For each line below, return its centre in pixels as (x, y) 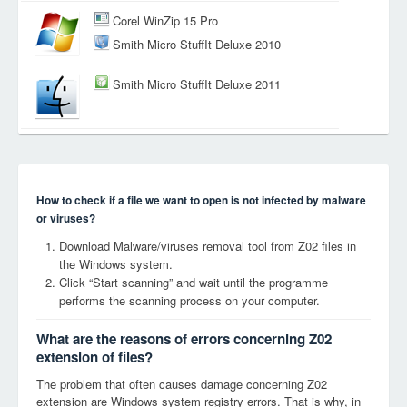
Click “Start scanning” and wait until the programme (194, 282)
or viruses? (66, 218)
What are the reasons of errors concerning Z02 (184, 339)
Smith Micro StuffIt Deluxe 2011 (197, 84)
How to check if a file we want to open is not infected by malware (201, 200)
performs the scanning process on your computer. (189, 300)
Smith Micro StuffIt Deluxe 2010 (197, 45)
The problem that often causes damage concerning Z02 (182, 384)
